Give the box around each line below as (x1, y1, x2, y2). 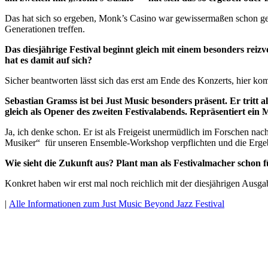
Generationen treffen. (5, 23, 85, 34)
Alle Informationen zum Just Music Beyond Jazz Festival (9, 198, 224, 209)
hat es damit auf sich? (5, 54, 92, 65)
